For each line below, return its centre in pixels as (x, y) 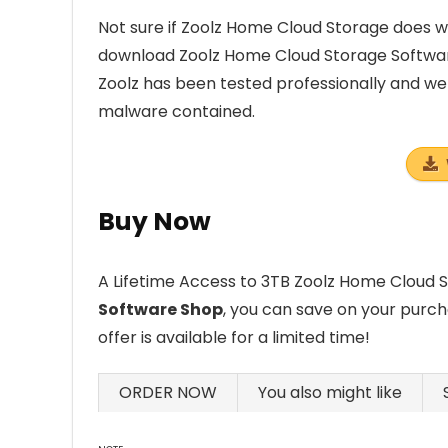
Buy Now (154, 221)
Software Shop (160, 309)
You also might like (330, 392)
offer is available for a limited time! (234, 337)
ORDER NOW (168, 392)
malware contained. (176, 111)
